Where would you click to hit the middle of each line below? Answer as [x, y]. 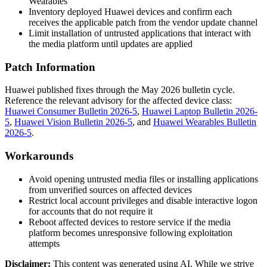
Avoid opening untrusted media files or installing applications [143, 179]
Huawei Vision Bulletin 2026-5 [73, 122]
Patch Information [50, 67]
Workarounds [39, 156]
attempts [44, 243]
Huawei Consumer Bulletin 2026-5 [71, 111]
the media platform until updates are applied [111, 44]
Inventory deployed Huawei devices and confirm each [130, 11]
